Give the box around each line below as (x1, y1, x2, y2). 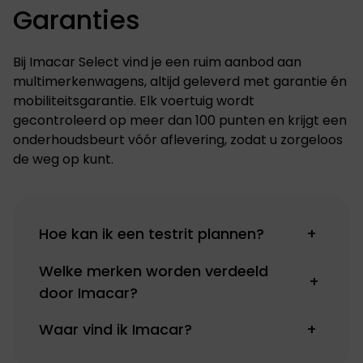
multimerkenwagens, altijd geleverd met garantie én (13, 71, 347, 91)
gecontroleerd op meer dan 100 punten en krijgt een (13, 110, 347, 130)
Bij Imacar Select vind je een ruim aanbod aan (13, 52, 301, 71)
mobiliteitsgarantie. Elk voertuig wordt (13, 91, 254, 110)
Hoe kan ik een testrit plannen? (39, 224, 264, 245)
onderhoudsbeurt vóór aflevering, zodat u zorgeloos (13, 130, 343, 149)
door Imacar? (39, 282, 138, 303)
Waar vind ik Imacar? (39, 319, 192, 340)
